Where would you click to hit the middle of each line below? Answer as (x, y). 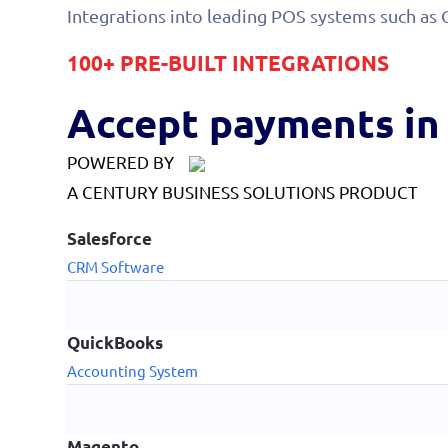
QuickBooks (115, 342)
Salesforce (110, 238)
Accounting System (133, 370)
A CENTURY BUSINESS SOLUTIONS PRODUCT (243, 191)
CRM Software (116, 266)
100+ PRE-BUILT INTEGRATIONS (228, 62)
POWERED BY (121, 161)
